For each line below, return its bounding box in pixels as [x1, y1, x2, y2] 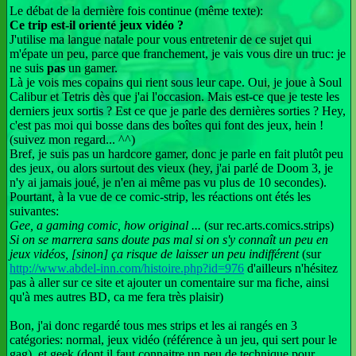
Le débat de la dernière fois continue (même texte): [10, 3, 264, 17]
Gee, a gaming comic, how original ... [10, 218, 202, 232]
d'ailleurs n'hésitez [244, 261, 339, 275]
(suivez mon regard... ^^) [10, 132, 136, 146]
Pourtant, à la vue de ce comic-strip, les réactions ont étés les [10, 189, 311, 203]
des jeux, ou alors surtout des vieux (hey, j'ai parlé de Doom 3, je [10, 161, 334, 175]
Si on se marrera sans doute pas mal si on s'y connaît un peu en [10, 232, 329, 246]
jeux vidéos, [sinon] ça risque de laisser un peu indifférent [10, 246, 300, 261]
